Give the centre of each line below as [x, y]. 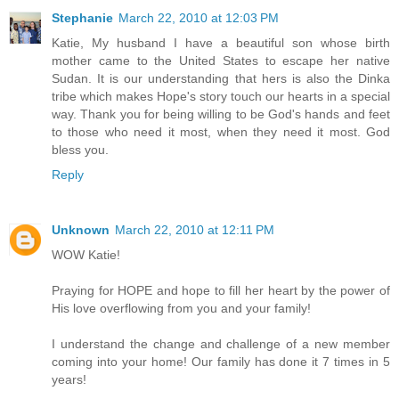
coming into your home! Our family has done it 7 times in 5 [221, 362]
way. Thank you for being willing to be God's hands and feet [221, 114]
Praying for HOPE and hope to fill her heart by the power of [221, 291]
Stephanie [82, 18]
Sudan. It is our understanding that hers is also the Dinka [221, 79]
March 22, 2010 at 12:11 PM [195, 230]
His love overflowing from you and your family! [181, 309]
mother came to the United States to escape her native [221, 61]
